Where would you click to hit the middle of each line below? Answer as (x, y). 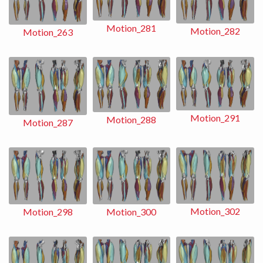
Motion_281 (131, 28)
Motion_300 (131, 212)
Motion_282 (215, 31)
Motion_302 (215, 211)
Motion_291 (215, 118)
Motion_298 (48, 211)
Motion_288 (131, 120)
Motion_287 (48, 123)
